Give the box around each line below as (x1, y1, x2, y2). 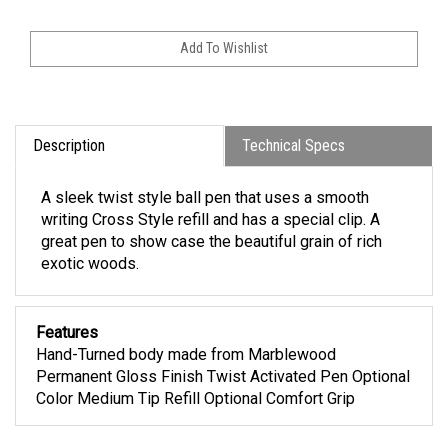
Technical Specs (242, 143, 345, 163)
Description (33, 143, 105, 163)
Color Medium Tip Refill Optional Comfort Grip (36, 396, 355, 416)
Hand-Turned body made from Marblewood (36, 352, 336, 372)
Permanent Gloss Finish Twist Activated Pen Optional (36, 374, 410, 394)
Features (36, 330, 98, 350)
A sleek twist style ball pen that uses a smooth (41, 195, 369, 215)
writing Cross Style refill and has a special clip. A (41, 217, 380, 237)
